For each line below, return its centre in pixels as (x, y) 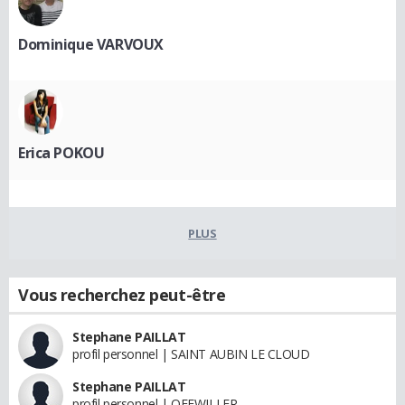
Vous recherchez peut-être (122, 295)
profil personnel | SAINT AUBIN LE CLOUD (191, 354)
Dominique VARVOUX (91, 44)
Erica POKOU (61, 153)
